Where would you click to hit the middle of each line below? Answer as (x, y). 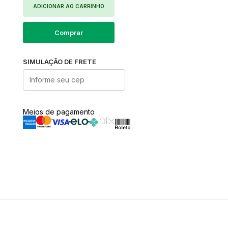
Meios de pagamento (59, 111)
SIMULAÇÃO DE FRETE (59, 61)
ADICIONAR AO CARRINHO (68, 6)
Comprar (68, 32)
